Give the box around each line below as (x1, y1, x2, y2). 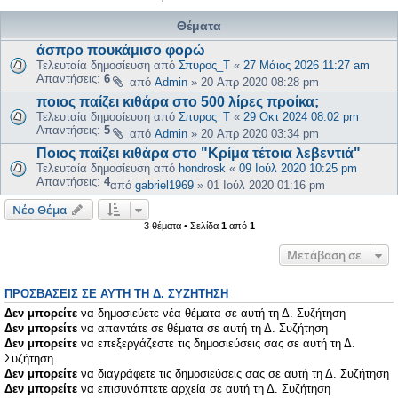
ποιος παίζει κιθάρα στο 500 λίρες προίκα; (36, 93, 319, 109)
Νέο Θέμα (12, 201, 67, 218)
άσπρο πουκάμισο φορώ (36, 42, 205, 58)
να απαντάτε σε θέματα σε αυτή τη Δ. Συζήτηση (77, 321, 328, 335)
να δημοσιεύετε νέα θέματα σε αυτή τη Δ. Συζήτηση (77, 306, 346, 320)
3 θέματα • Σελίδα (143, 219, 221, 231)
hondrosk (179, 161, 226, 175)
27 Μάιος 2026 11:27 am (243, 58, 370, 72)
